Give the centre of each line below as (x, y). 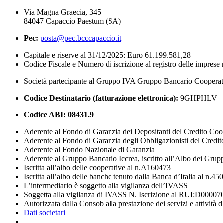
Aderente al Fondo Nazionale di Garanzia (89, 149)
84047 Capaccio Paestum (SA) (72, 21)
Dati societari (45, 212)
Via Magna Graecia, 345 (62, 12)
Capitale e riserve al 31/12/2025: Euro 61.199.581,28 (107, 55)
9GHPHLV (198, 98)
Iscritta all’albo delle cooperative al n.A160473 (97, 167)
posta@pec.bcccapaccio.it (81, 38)
